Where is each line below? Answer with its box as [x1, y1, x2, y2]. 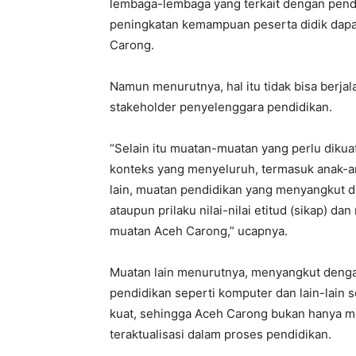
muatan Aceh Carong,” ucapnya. [110, 222, 288, 238]
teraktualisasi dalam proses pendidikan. [110, 326, 331, 342]
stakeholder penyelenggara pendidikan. [110, 99, 332, 114]
